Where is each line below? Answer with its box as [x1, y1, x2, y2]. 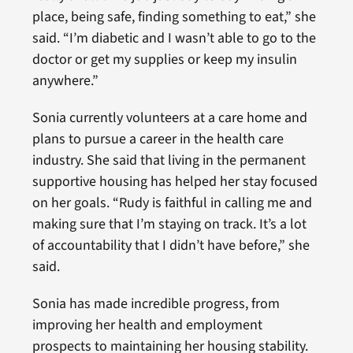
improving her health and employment [32, 314, 262, 335]
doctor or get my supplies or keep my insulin [32, 49, 297, 69]
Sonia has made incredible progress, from [32, 293, 280, 314]
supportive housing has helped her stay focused [32, 171, 318, 191]
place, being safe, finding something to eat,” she [32, 6, 316, 27]
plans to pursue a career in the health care [32, 128, 284, 149]
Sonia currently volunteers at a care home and [32, 107, 307, 128]
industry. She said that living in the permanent [32, 150, 306, 170]
